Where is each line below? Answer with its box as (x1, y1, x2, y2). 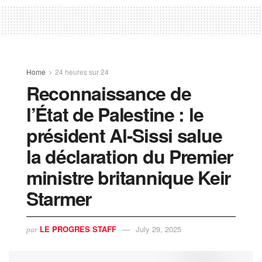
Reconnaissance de (26, 79, 191, 106)
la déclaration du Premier (26, 142, 233, 170)
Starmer (26, 184, 92, 212)
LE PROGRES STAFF (40, 223, 116, 235)
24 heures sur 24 (55, 66, 109, 77)
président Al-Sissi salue (26, 121, 222, 149)
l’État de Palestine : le (26, 100, 204, 127)
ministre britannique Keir (26, 163, 230, 191)
